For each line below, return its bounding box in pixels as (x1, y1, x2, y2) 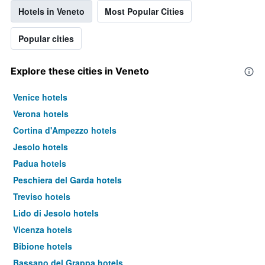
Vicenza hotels (13, 224, 72, 236)
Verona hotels (13, 108, 69, 120)
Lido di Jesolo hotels (13, 207, 99, 219)
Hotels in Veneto (18, 5, 85, 18)
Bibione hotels (13, 240, 72, 253)
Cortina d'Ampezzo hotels (13, 124, 117, 137)
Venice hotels (13, 91, 67, 104)
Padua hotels (13, 157, 66, 170)
